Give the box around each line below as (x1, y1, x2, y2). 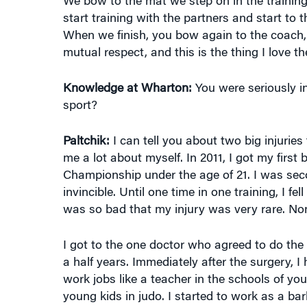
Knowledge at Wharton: (62, 72, 192, 84)
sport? (62, 89, 97, 101)
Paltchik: (62, 125, 110, 137)
